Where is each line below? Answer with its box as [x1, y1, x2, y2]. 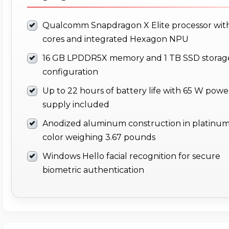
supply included [42, 100, 109, 110]
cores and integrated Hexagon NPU [42, 34, 189, 44]
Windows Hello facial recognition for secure [42, 151, 220, 162]
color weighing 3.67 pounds [42, 132, 155, 143]
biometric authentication [42, 165, 144, 175]
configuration [42, 67, 98, 77]
